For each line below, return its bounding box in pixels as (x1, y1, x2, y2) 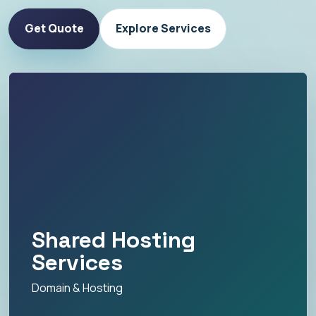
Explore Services (115, 20, 211, 37)
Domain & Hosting (32, 280, 123, 296)
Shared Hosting (32, 226, 195, 255)
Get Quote (24, 20, 84, 37)
